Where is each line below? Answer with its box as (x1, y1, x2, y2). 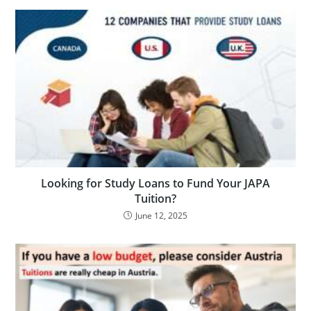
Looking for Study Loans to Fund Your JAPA (41, 175, 270, 191)
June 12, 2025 (135, 209, 187, 221)
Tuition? (135, 190, 176, 206)
